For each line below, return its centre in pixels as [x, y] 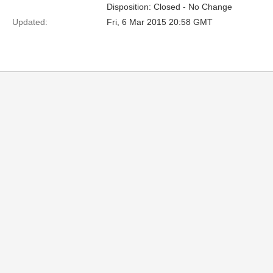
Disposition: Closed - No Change [169, 7]
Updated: [30, 22]
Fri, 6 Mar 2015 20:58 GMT [160, 22]
